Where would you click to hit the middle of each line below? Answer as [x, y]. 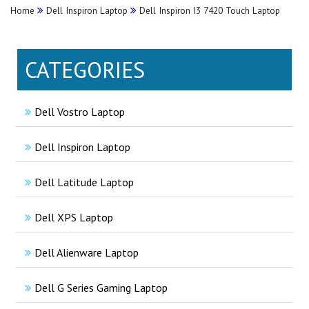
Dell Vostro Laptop [80, 111]
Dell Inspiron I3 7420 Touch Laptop [208, 10]
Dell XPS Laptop [74, 217]
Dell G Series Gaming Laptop [101, 287]
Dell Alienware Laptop [87, 252]
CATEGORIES [85, 69]
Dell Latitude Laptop [84, 182]
